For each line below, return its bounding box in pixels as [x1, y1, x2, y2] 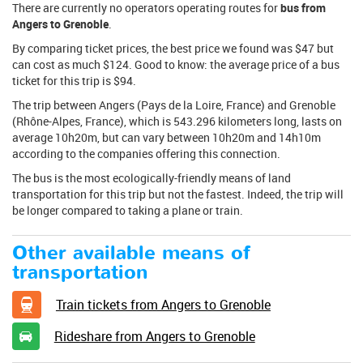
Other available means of [12, 240, 250, 267]
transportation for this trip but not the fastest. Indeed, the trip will [12, 186, 344, 202]
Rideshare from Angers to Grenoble [53, 327, 255, 345]
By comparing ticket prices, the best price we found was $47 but [12, 41, 334, 56]
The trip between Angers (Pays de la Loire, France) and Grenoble [12, 97, 335, 113]
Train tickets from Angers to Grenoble [55, 296, 271, 314]
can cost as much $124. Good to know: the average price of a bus [12, 57, 340, 72]
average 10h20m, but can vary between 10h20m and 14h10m [12, 130, 321, 145]
